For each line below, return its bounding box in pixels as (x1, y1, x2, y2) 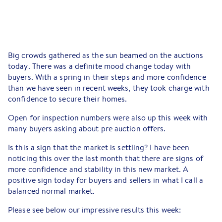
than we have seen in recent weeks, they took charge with (8, 83, 210, 94)
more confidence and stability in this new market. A (8, 164, 189, 175)
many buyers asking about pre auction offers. (8, 123, 166, 134)
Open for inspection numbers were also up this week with (8, 112, 208, 123)
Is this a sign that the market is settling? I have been (8, 142, 190, 153)
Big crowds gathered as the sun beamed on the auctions (8, 50, 204, 61)
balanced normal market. (8, 186, 95, 197)
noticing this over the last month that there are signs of (8, 153, 203, 164)
